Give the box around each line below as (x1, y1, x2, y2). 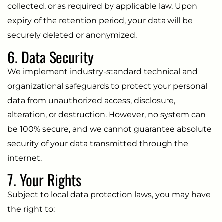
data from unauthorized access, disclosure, (7, 95, 175, 105)
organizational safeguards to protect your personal (7, 81, 207, 91)
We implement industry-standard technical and (7, 66, 198, 76)
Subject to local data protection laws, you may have (7, 189, 211, 199)
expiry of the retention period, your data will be (7, 15, 193, 25)
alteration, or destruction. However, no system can (7, 110, 206, 119)
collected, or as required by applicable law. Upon (7, 1, 197, 11)
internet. (7, 153, 42, 163)
